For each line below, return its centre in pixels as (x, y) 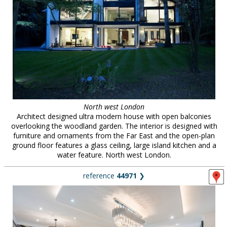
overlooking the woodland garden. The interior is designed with (114, 126)
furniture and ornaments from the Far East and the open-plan (114, 136)
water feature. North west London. (114, 155)
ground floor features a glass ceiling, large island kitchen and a (114, 145)
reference (100, 176)
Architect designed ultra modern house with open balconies (114, 116)
